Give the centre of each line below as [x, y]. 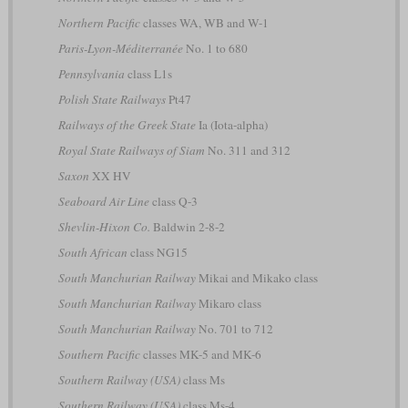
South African [92, 253]
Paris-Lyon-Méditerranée [120, 49]
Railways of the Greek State [127, 125]
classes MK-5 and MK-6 [200, 355]
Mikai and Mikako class [256, 278]
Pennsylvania [91, 74]
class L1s [148, 74]
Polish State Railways [112, 100]
